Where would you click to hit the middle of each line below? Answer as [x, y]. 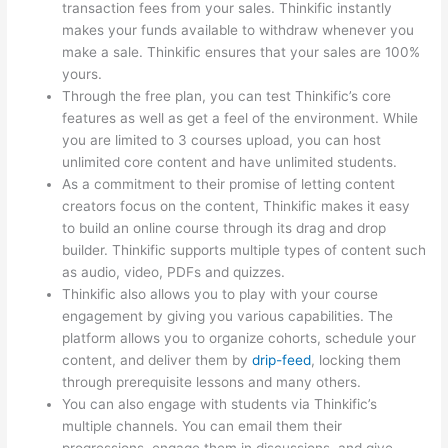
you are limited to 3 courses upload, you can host [222, 139]
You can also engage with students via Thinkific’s [220, 403]
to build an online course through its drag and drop [224, 227]
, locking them [356, 359]
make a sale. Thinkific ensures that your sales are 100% [241, 51]
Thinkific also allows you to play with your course [220, 293]
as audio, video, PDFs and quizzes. [174, 271]
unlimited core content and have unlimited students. [230, 161]
